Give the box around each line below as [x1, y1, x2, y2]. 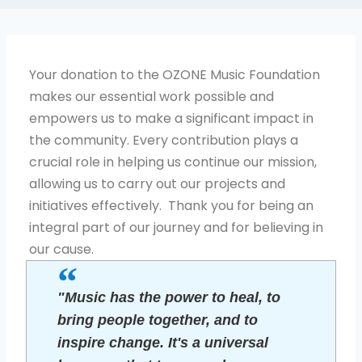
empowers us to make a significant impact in [28, 108, 314, 128]
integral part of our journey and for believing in [28, 217, 323, 237]
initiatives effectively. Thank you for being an [28, 196, 314, 215]
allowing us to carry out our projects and [28, 174, 285, 193]
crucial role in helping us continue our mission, [28, 152, 317, 171]
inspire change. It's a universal [57, 334, 269, 351]
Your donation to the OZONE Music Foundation [28, 65, 320, 84]
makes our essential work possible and [28, 86, 274, 106]
